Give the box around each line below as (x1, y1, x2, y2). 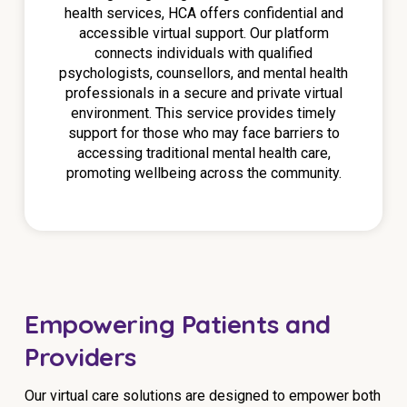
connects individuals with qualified (94, 45, 313, 62)
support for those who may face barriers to (67, 124, 340, 142)
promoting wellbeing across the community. (65, 164, 342, 182)
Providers (25, 341, 136, 372)
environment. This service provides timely (71, 104, 336, 122)
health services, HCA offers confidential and (64, 5, 343, 22)
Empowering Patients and (25, 308, 331, 340)
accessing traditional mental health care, (76, 144, 331, 162)
